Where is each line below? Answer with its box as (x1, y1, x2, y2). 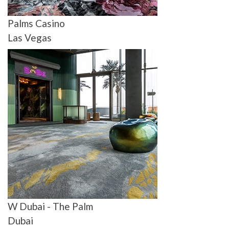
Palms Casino (8, 17, 65, 30)
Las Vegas (8, 32, 52, 44)
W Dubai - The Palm (8, 200, 93, 213)
